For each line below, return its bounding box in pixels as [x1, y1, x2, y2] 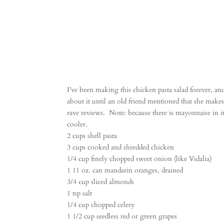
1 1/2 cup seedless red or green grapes [67, 211, 177, 221]
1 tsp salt [67, 188, 92, 198]
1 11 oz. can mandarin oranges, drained [67, 165, 183, 175]
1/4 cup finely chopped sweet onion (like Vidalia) [67, 153, 212, 163]
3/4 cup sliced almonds [67, 176, 134, 186]
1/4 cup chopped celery [67, 199, 135, 209]
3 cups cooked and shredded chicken [67, 142, 174, 152]
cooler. [67, 119, 88, 129]
